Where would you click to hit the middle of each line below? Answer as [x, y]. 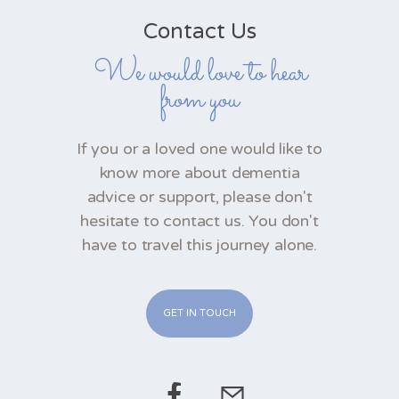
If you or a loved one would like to [199, 149]
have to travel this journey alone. [199, 245]
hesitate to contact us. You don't [199, 221]
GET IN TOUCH [199, 313]
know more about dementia [199, 173]
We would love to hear [199, 73]
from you [199, 100]
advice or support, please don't [199, 197]
